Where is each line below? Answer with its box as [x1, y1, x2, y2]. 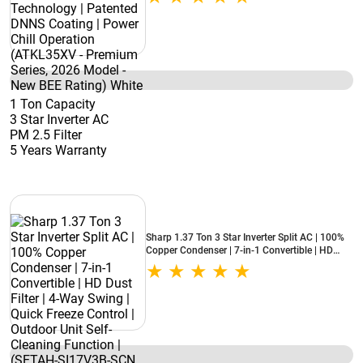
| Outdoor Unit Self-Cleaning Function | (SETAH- [146, 271, 352, 282]
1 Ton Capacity [10, 96, 96, 112]
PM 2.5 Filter [10, 127, 82, 143]
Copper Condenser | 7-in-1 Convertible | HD [146, 245, 333, 256]
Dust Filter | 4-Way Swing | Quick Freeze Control [146, 258, 352, 269]
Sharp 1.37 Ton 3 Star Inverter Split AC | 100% [146, 232, 344, 243]
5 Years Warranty [10, 143, 107, 158]
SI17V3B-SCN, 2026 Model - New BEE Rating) [146, 284, 346, 295]
